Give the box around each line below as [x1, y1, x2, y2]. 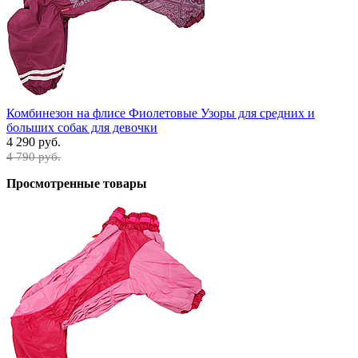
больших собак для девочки [6, 120, 157, 134]
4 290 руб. [6, 134, 61, 149]
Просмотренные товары [6, 176, 147, 190]
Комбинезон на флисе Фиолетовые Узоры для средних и [6, 105, 315, 120]
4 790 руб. [6, 149, 61, 163]
